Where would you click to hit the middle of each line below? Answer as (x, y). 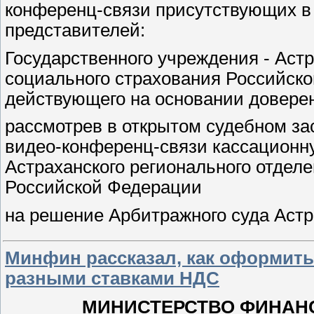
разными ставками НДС (112, 278)
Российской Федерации (103, 187)
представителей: (75, 30)
